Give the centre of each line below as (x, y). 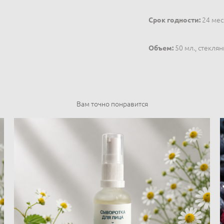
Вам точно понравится (112, 104)
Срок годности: (174, 20)
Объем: (161, 48)
